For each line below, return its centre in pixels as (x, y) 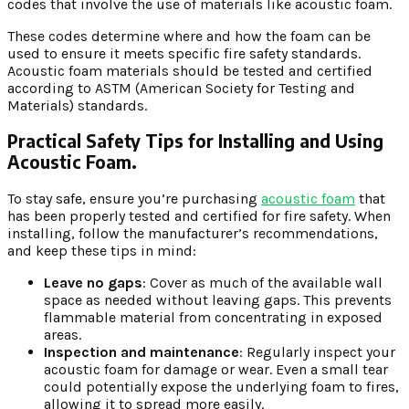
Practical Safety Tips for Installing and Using (195, 142)
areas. (63, 335)
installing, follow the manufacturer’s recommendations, (193, 234)
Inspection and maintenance (142, 352)
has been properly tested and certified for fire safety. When (199, 216)
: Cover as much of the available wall (262, 283)
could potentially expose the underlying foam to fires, (221, 387)
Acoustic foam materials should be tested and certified (190, 70)
